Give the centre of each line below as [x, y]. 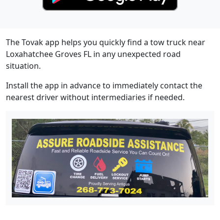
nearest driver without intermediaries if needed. [95, 97]
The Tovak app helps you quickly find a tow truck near [106, 42]
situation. [23, 66]
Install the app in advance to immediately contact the [104, 86]
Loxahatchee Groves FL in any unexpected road [93, 54]
